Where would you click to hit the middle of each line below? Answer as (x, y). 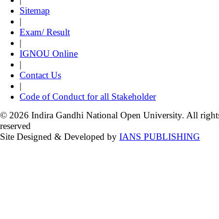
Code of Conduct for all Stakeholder (88, 96)
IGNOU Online (49, 53)
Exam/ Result (45, 32)
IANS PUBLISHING (160, 136)
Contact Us (40, 75)
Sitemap (35, 10)
